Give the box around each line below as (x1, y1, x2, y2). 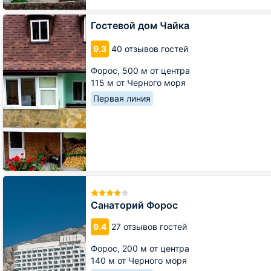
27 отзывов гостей (111, 221, 187, 232)
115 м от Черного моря (91, 77, 186, 88)
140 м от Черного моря (91, 255, 187, 266)
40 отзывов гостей (111, 44, 188, 54)
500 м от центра (122, 65, 190, 76)
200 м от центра (122, 243, 189, 253)
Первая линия (93, 93, 151, 103)
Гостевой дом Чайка (91, 19, 189, 31)
